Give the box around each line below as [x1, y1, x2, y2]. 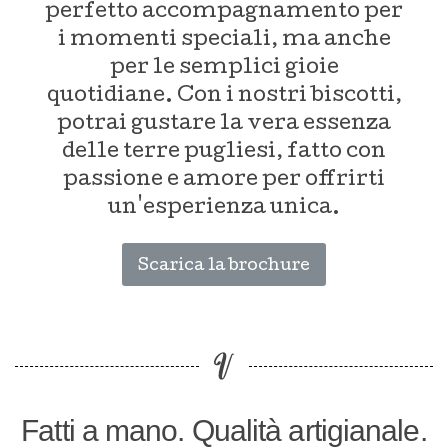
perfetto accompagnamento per [45, 2, 403, 23]
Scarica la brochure [138, 258, 310, 275]
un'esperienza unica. [108, 198, 340, 219]
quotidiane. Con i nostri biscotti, [46, 86, 402, 107]
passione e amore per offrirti [63, 170, 385, 191]
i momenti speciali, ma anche [57, 30, 391, 51]
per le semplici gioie [109, 58, 339, 79]
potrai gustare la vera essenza [57, 114, 391, 135]
